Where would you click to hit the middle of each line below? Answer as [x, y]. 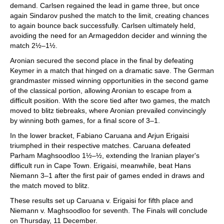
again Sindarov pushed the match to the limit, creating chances [109, 15]
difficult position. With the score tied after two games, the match [110, 100]
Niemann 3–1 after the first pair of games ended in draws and [107, 175]
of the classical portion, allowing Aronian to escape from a [101, 90]
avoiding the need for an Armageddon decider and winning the [108, 35]
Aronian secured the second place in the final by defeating [102, 60]
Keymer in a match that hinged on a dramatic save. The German [112, 70]
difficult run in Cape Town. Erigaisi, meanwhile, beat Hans [100, 165]
